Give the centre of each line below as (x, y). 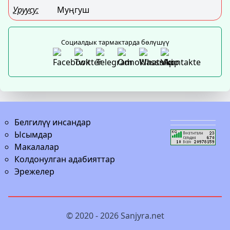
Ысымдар (33, 135)
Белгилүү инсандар (53, 122)
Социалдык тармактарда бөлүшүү (115, 42)
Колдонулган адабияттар (65, 159)
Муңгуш (73, 9)
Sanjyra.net (142, 216)
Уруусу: (26, 9)
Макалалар (37, 147)
